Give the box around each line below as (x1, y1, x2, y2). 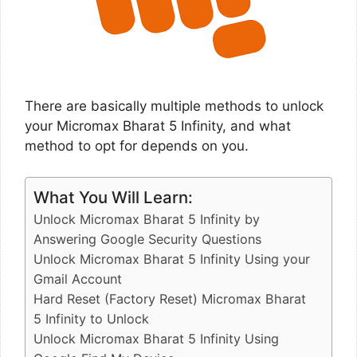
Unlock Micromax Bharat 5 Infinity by (33, 210, 260, 227)
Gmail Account (33, 270, 122, 287)
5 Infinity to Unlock (33, 310, 149, 327)
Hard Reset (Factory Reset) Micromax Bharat (33, 290, 306, 307)
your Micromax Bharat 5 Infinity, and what (25, 118, 291, 134)
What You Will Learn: (33, 186, 193, 207)
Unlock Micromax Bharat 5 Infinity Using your (33, 250, 310, 267)
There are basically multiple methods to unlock (25, 98, 324, 114)
